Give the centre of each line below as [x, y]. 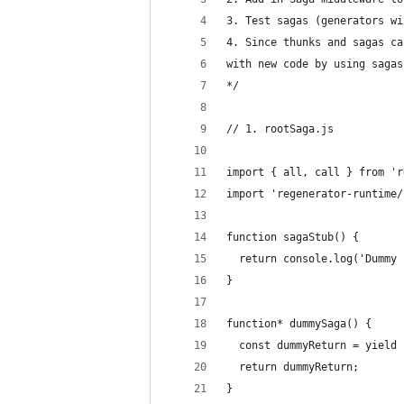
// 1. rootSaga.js [280, 129]
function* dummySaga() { [299, 324]
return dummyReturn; [293, 367]
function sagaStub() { [293, 237]
